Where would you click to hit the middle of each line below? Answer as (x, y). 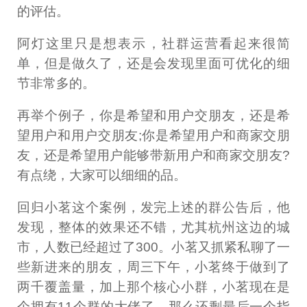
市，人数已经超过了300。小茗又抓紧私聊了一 (153, 247)
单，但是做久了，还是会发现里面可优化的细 (153, 64)
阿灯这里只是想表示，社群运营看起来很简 (153, 44)
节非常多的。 (57, 84)
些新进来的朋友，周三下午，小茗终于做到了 (153, 267)
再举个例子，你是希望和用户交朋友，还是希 (153, 115)
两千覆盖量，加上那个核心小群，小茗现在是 (153, 286)
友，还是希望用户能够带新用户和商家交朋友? (153, 155)
